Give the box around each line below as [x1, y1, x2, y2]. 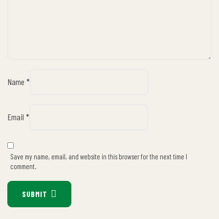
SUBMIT [22, 189, 47, 198]
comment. [10, 161, 36, 171]
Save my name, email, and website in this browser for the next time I [10, 152, 187, 161]
